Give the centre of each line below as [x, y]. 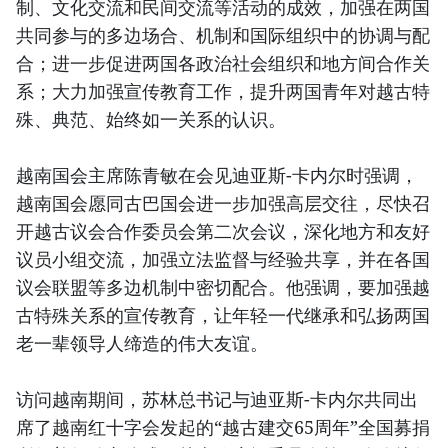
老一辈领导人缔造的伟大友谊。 [142, 343]
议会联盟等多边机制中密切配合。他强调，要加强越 [223, 287]
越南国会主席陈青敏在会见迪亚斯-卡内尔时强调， [217, 175]
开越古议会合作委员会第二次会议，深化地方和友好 [223, 231]
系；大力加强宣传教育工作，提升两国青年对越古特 [223, 91]
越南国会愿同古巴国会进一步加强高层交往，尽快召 [223, 203]
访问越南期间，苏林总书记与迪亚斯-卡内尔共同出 [217, 399]
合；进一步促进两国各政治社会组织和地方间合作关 [223, 63]
